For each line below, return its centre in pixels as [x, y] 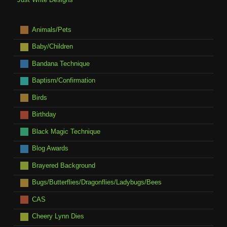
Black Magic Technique [66, 131]
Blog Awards [50, 148]
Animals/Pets [51, 29]
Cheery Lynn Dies [58, 216]
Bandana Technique [61, 63]
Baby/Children [52, 47]
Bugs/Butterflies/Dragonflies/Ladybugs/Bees [97, 182]
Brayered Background [63, 165]
